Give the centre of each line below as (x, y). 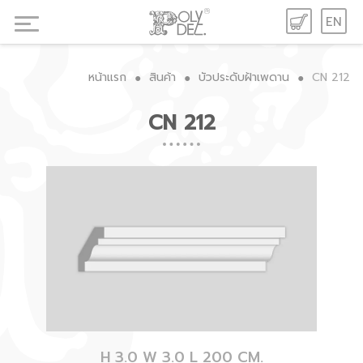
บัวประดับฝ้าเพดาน (244, 77)
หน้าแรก (108, 77)
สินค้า (163, 77)
